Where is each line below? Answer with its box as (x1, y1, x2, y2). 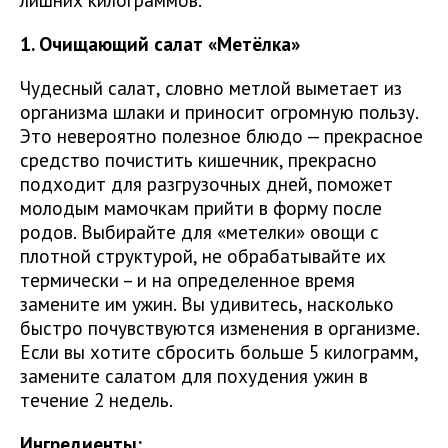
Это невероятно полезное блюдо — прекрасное (20, 123, 423, 149)
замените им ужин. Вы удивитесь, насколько (20, 291, 394, 317)
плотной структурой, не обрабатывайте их (20, 243, 386, 269)
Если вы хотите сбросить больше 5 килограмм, (20, 339, 418, 365)
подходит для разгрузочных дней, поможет (20, 171, 393, 197)
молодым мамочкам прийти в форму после (20, 195, 382, 221)
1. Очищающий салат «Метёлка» (20, 31, 300, 57)
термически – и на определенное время (20, 267, 355, 293)
